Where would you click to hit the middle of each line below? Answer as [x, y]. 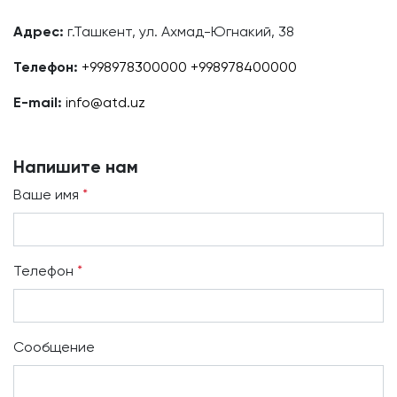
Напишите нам [76, 167]
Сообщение [54, 347]
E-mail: [38, 102]
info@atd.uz [105, 102]
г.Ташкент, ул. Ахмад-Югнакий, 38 [181, 31]
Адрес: [39, 31]
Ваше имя [48, 195]
